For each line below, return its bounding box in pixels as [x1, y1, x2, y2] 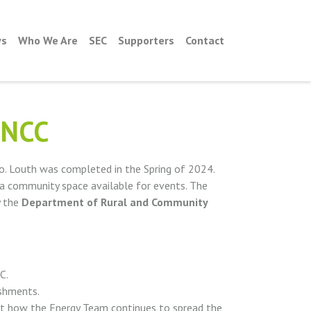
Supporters [118, 33, 174, 48]
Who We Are [18, 33, 78, 48]
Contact [185, 33, 224, 48]
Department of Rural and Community [22, 194, 208, 209]
